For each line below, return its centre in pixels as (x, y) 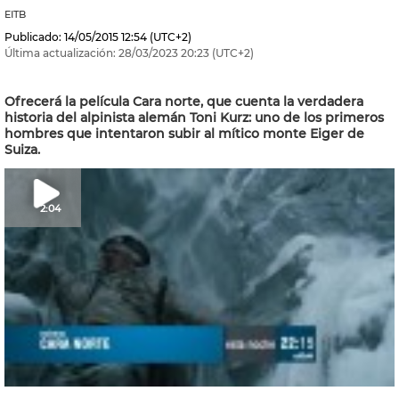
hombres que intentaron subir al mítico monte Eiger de (184, 134)
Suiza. (22, 150)
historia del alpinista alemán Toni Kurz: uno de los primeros (194, 118)
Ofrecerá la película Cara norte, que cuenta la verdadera (184, 102)
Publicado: (33, 37)
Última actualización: (60, 53)
